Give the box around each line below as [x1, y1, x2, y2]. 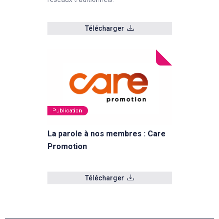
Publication [52, 108, 82, 114]
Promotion [47, 142, 87, 151]
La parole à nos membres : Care [47, 129, 166, 138]
